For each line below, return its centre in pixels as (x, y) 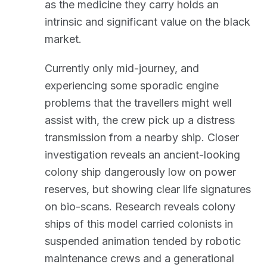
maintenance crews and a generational (139, 258)
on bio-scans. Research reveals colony (140, 207)
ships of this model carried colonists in (139, 224)
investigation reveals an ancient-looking (142, 155)
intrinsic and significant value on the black (148, 22)
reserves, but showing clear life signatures (148, 189)
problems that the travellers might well (138, 103)
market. (63, 39)
